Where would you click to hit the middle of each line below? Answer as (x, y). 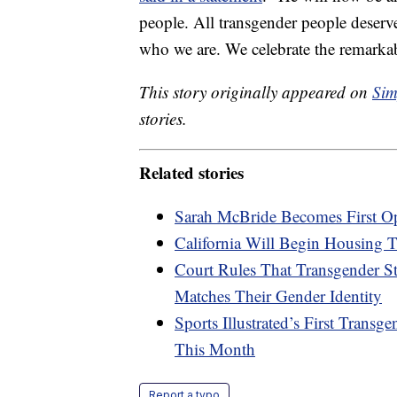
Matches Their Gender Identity (278, 295)
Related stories (191, 172)
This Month (215, 348)
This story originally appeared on (256, 92)
